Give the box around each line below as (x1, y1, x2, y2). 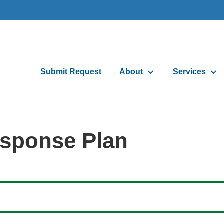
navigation (32, 75, 97, 91)
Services (173, 67, 206, 76)
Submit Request (40, 67, 101, 76)
